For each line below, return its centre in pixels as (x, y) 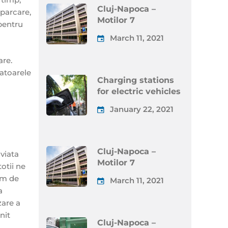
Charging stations (136, 80)
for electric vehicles (139, 91)
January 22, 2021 (142, 109)
